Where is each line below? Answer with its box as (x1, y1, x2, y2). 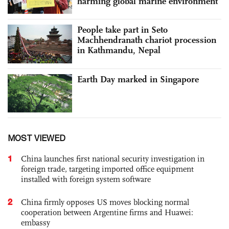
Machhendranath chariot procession (77, 34, 216, 46)
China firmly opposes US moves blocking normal (21, 197, 189, 208)
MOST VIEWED (8, 133, 65, 143)
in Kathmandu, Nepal (77, 44, 161, 56)
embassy (21, 218, 50, 228)
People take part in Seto (77, 24, 168, 36)
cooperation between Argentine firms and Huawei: (21, 208, 193, 218)
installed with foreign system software (21, 174, 151, 185)
